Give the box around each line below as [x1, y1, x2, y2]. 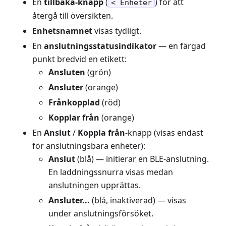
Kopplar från [48, 111, 99, 123]
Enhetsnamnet [32, 25, 92, 36]
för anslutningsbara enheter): [32, 140, 145, 151]
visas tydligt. [92, 25, 141, 36]
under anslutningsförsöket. [48, 207, 153, 219]
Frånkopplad [48, 96, 100, 108]
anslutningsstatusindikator [44, 40, 156, 51]
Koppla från [78, 127, 125, 138]
